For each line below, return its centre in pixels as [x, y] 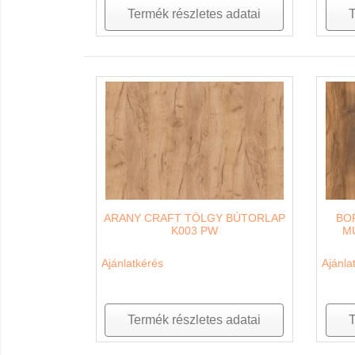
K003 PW [194, 231]
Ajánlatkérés [132, 263]
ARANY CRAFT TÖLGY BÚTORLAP [194, 218]
